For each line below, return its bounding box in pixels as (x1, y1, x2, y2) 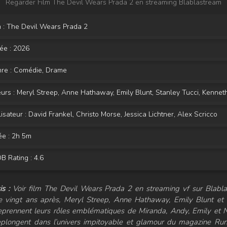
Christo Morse (76, 109, 121, 119)
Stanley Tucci (156, 87, 199, 97)
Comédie (14, 65, 42, 75)
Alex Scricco (177, 109, 217, 119)
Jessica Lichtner (124, 109, 174, 119)
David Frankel (28, 109, 72, 119)
